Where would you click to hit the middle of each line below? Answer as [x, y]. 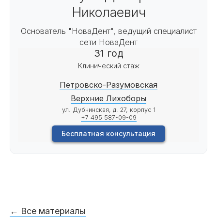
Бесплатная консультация [108, 134]
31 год [108, 54]
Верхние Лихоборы [108, 99]
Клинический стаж [108, 66]
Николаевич [108, 13]
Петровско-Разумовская [108, 85]
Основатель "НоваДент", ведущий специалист [108, 31]
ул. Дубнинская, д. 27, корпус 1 [108, 110]
